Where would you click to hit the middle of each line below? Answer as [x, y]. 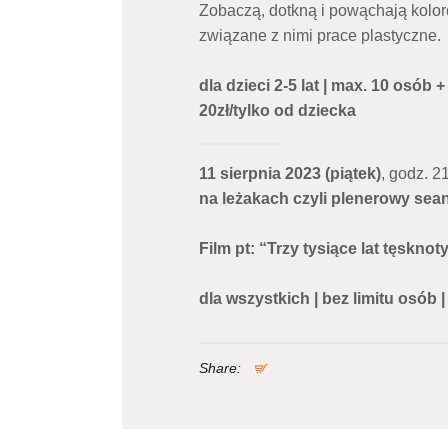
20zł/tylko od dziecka [277, 110]
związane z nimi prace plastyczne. [319, 35]
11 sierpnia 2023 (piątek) [289, 174]
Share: [219, 368]
